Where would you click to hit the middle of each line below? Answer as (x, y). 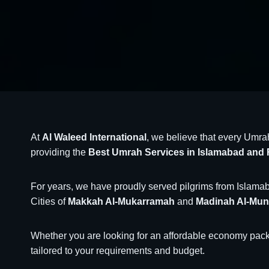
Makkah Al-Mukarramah (121, 201)
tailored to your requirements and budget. (118, 251)
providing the (59, 152)
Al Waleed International (94, 137)
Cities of (49, 201)
